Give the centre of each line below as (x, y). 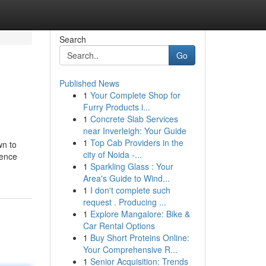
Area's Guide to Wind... (126, 178)
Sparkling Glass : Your (132, 166)
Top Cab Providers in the (137, 142)
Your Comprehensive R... (130, 249)
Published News (89, 83)
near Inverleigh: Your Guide (134, 131)
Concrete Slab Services (134, 119)
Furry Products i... (116, 107)
